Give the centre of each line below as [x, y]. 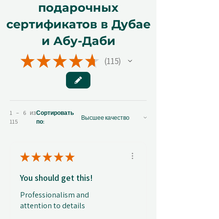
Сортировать [55, 113]
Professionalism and [55, 195]
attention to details [53, 206]
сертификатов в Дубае [78, 24]
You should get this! [56, 178]
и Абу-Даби [78, 41]
